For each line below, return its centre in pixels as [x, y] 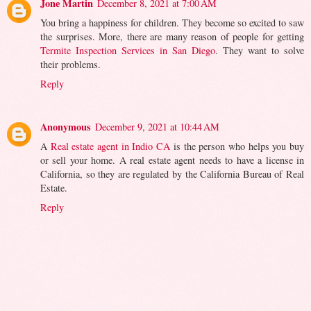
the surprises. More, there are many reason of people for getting [172, 36]
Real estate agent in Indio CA [110, 146]
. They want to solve [260, 50]
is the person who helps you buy [237, 146]
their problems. [70, 64]
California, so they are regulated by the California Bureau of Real [172, 174]
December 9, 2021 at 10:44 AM [157, 126]
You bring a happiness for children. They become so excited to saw [172, 22]
